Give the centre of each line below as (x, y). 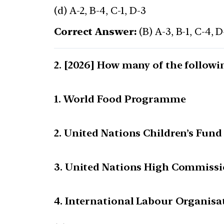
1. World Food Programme (120, 99)
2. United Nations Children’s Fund (138, 133)
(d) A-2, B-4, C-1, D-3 (100, 11)
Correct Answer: (95, 32)
